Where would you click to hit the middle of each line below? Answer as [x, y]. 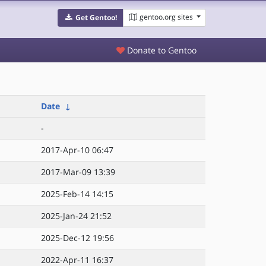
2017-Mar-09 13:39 [78, 172]
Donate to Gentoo [161, 50]
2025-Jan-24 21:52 [76, 216]
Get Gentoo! [96, 18]
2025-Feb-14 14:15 [77, 194]
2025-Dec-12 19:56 [77, 238]
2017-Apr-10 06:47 [77, 150]
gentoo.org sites [166, 17]
